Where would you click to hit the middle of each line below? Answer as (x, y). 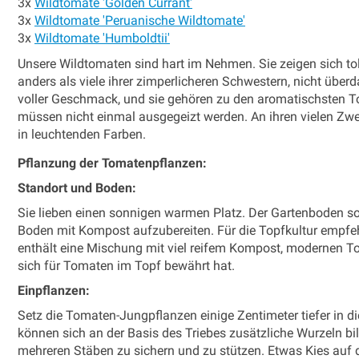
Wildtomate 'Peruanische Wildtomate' (140, 20)
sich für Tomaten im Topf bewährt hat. (126, 265)
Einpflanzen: (54, 290)
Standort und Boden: (77, 188)
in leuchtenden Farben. (82, 134)
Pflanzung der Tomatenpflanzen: (112, 163)
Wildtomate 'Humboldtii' (102, 38)
